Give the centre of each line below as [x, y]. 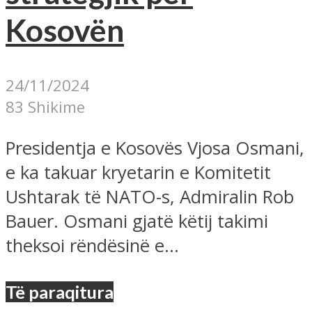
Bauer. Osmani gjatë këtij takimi [137, 221]
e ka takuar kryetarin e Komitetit [138, 172]
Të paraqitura [60, 291]
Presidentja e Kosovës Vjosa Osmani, [155, 148]
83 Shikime [45, 107]
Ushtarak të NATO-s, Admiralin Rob [150, 196]
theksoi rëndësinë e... [92, 245]
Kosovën [65, 30]
